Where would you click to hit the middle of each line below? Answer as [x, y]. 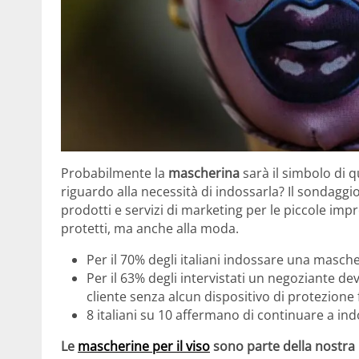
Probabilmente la [115, 173]
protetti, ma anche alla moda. [150, 228]
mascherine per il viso [144, 346]
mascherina [204, 173]
